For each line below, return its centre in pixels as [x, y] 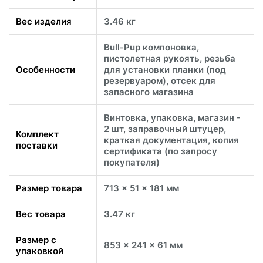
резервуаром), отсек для [160, 81]
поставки [37, 146]
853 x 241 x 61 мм [143, 245]
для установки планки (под [165, 70]
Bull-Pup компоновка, [151, 48]
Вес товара [41, 214]
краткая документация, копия [171, 140]
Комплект [37, 134]
